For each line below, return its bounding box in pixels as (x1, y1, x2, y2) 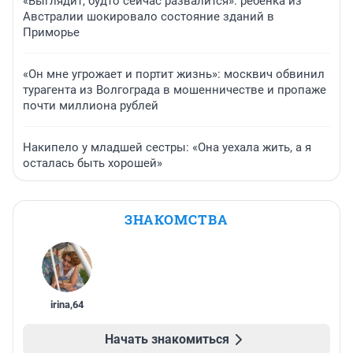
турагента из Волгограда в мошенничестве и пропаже (23, 82, 326, 97)
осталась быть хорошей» (23, 155, 162, 170)
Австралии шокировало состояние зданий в (23, 9, 274, 24)
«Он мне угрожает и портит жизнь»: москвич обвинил (23, 66, 325, 81)
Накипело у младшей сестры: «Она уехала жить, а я (23, 139, 311, 154)
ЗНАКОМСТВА (124, 210, 229, 229)
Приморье (23, 24, 80, 39)
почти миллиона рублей (23, 98, 158, 113)
